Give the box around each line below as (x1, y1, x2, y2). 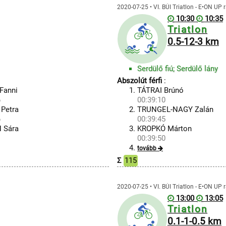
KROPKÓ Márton (137, 124, 192, 133)
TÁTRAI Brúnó (137, 86, 184, 95)
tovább (137, 145, 156, 152)
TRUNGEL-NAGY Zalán (137, 105, 213, 114)
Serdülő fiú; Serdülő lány (137, 64, 218, 73)
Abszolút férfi (117, 76, 162, 85)
